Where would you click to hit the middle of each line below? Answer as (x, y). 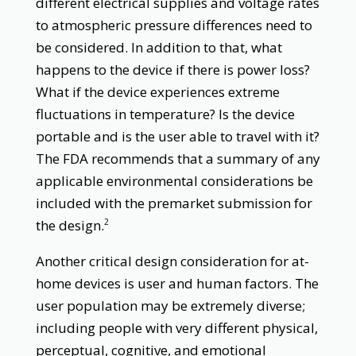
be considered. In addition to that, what (159, 47)
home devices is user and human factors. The (177, 283)
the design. (70, 225)
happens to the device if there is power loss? (172, 69)
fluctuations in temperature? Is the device (165, 114)
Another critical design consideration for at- (172, 261)
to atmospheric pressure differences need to (174, 25)
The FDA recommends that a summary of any (178, 158)
